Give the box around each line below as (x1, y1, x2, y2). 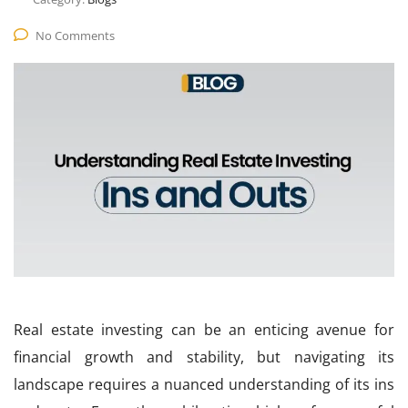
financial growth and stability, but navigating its (14, 347, 394, 368)
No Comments (36, 27, 115, 44)
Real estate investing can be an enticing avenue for (14, 320, 394, 341)
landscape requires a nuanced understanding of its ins (14, 374, 394, 395)
